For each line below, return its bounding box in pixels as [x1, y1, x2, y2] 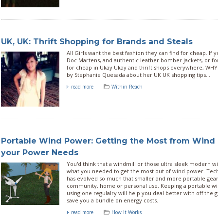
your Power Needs [1, 147, 78, 157]
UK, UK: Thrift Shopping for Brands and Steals [1, 36, 193, 46]
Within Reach [111, 83, 143, 90]
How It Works [111, 208, 142, 216]
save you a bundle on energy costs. [67, 196, 158, 204]
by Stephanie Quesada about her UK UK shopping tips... [67, 71, 210, 78]
